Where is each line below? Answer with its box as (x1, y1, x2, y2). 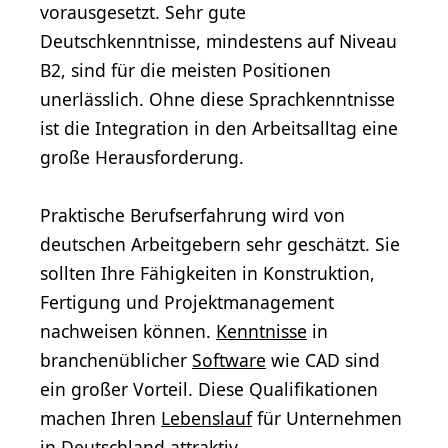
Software (192, 347, 266, 372)
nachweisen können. (40, 318, 216, 343)
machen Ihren (40, 405, 161, 430)
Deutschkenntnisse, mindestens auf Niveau (40, 29, 397, 54)
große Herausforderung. (40, 145, 244, 170)
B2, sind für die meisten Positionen (40, 58, 331, 83)
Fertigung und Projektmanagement (40, 289, 334, 314)
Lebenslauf (161, 405, 252, 430)
